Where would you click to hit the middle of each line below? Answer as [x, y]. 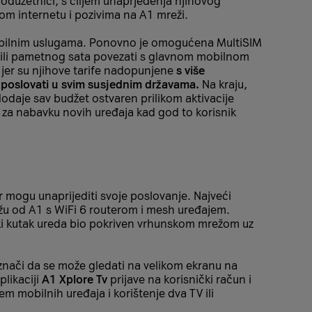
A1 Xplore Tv [75, 280]
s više [190, 71]
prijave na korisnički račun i [179, 280]
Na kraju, [225, 85]
